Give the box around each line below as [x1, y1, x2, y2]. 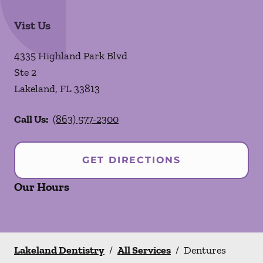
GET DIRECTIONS [82, 154, 181, 166]
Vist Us [14, 18, 50, 32]
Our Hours [14, 180, 69, 194]
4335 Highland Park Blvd [14, 49, 127, 62]
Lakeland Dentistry [14, 244, 104, 257]
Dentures [184, 244, 226, 257]
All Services [117, 244, 171, 257]
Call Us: [14, 113, 48, 126]
